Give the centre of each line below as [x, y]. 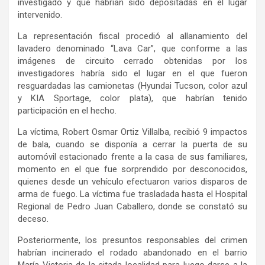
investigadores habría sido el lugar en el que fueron [132, 73]
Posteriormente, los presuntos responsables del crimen [132, 240]
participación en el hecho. [67, 110]
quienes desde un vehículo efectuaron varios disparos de [132, 181]
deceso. [33, 219]
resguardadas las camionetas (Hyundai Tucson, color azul [132, 85]
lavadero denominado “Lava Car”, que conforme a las [132, 48]
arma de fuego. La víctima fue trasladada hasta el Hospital [132, 194]
